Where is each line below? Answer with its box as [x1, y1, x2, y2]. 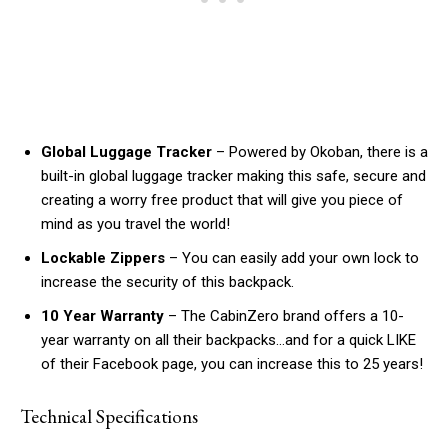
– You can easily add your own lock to [165, 249, 419, 268]
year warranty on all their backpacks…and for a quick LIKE [41, 331, 416, 350]
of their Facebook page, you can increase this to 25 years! [41, 355, 423, 374]
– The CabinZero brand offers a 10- [164, 307, 404, 326]
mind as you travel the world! [41, 215, 230, 234]
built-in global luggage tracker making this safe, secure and [41, 167, 426, 186]
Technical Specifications [20, 404, 198, 430]
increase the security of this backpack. [41, 273, 294, 292]
